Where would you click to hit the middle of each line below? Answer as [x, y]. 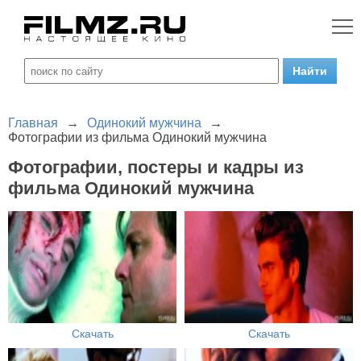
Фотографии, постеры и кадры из [156, 167]
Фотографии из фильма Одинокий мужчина [137, 137]
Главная [33, 123]
